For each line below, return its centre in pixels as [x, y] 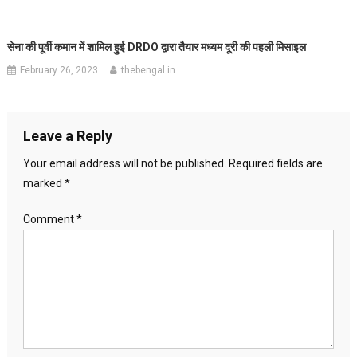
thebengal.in [149, 71]
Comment [49, 220]
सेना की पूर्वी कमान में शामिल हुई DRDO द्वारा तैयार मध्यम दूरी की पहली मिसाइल [157, 47]
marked [43, 184]
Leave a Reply [67, 136]
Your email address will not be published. [124, 164]
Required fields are [275, 164]
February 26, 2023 [59, 71]
